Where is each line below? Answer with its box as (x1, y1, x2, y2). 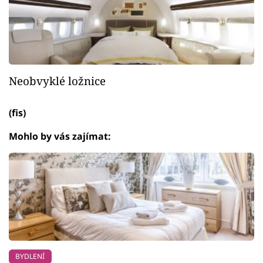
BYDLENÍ (15, 251, 45, 262)
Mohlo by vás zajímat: (9, 130, 111, 143)
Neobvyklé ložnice (9, 73, 106, 89)
